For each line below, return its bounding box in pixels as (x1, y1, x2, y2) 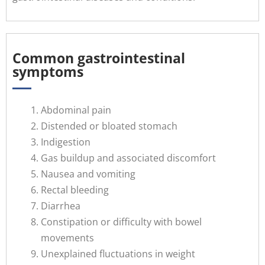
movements (41, 231, 94, 245)
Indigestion (41, 135, 91, 149)
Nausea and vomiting (41, 167, 135, 181)
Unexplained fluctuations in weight (41, 247, 195, 261)
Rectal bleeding (41, 183, 109, 197)
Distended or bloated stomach (41, 119, 177, 133)
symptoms (12, 62, 83, 82)
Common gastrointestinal (12, 49, 185, 68)
